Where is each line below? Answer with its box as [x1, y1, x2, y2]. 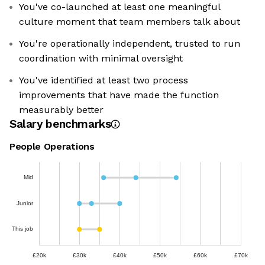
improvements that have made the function [19, 89, 219, 101]
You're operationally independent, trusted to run [19, 38, 240, 50]
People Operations [9, 141, 95, 153]
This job [11, 225, 33, 232]
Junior [16, 199, 34, 206]
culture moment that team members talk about [19, 16, 240, 28]
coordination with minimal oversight [19, 53, 183, 64]
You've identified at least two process [19, 75, 188, 86]
